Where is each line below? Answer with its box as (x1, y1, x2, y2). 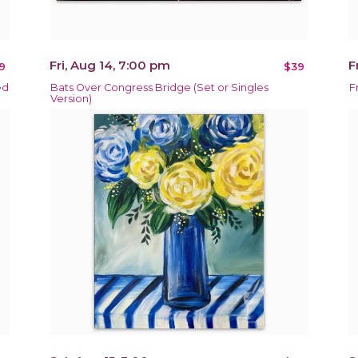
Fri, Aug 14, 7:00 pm (50, 57, 171, 73)
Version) (50, 92, 93, 105)
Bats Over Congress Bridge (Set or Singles (50, 81, 269, 93)
